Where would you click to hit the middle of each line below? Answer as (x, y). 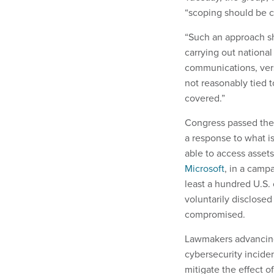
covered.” (205, 98)
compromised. (216, 215)
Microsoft (205, 169)
